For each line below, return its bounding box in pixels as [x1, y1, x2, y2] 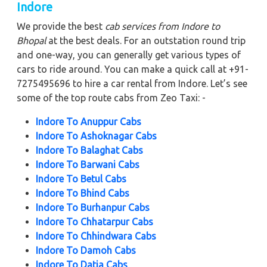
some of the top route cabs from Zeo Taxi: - [17, 92, 206, 103]
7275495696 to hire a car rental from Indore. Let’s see [17, 77, 247, 89]
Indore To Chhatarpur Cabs [36, 216, 153, 227]
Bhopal [17, 35, 46, 46]
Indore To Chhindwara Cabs [36, 230, 156, 241]
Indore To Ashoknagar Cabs [36, 130, 157, 141]
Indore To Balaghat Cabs [36, 144, 143, 156]
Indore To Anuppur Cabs [36, 116, 141, 127]
